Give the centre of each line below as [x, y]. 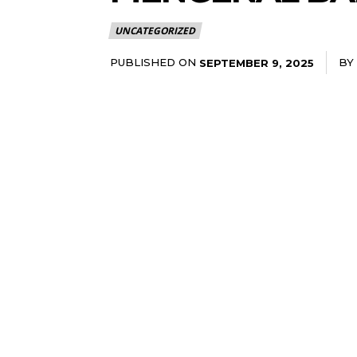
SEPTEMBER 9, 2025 [257, 63]
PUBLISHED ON [153, 62]
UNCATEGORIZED [155, 30]
